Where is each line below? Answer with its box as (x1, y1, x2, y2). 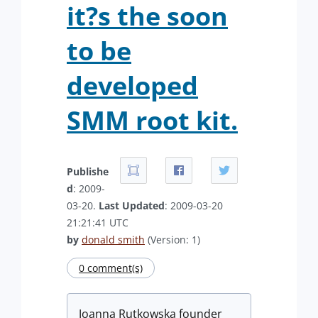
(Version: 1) (145, 232, 200, 246)
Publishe (67, 164, 109, 178)
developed (67, 67, 198, 103)
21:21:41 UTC (67, 215, 128, 229)
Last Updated (99, 198, 165, 212)
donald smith (82, 232, 145, 246)
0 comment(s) (79, 261, 143, 275)
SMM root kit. (67, 102, 238, 138)
